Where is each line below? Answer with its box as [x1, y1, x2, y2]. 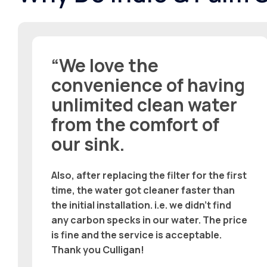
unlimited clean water [51, 92, 237, 117]
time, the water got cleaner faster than [51, 183, 235, 197]
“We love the [51, 52, 159, 77]
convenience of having [51, 72, 245, 97]
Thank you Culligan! [51, 243, 144, 256]
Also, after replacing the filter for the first [51, 168, 247, 182]
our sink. [51, 131, 125, 156]
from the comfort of [51, 111, 219, 136]
